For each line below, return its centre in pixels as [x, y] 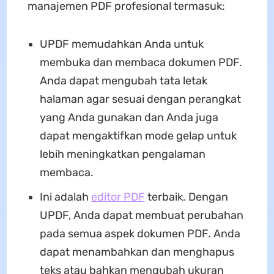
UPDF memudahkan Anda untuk [121, 44]
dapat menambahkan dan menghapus [137, 252]
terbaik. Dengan [186, 197]
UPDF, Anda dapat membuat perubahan [141, 215]
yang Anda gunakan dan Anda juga [129, 117]
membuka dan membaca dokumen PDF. [141, 62]
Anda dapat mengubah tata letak [123, 80]
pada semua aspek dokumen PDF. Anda [140, 233]
